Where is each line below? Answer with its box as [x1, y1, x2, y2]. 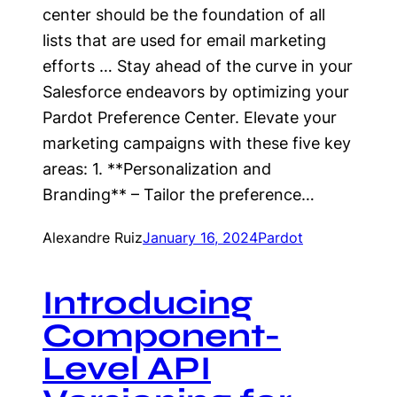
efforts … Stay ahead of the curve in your [43, 57, 353, 75]
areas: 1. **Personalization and [43, 160, 271, 178]
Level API [43, 348, 211, 388]
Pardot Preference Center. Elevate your [43, 108, 337, 127]
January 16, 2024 [143, 229, 258, 246]
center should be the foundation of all [43, 5, 325, 24]
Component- [43, 315, 281, 355]
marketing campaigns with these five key [43, 134, 351, 152]
